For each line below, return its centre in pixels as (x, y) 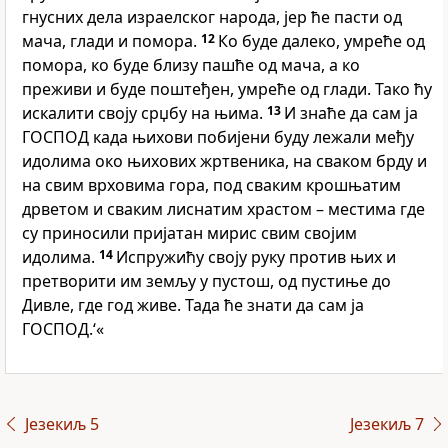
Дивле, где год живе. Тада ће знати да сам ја (193, 305)
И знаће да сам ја (351, 113)
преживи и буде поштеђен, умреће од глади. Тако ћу (227, 89)
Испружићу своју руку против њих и (256, 257)
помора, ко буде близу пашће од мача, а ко (191, 65)
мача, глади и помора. (111, 41)
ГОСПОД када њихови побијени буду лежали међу (218, 137)
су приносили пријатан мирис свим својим (189, 233)
